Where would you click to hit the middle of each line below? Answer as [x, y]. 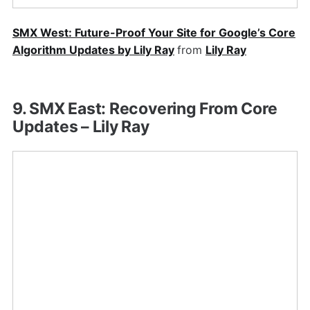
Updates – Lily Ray [81, 126]
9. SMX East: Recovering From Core [145, 108]
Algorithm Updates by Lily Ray [93, 49]
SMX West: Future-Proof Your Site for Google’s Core [154, 32]
